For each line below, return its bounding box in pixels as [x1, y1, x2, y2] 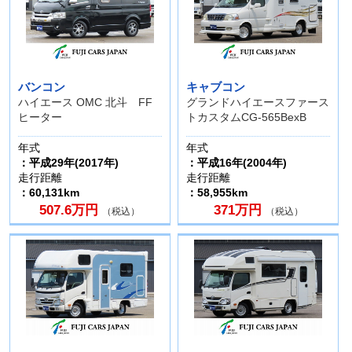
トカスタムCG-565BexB [186, 111, 306, 124]
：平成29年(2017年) [17, 156, 119, 170]
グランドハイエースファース [186, 96, 329, 109]
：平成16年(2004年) [186, 156, 287, 170]
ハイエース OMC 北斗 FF [17, 96, 152, 109]
